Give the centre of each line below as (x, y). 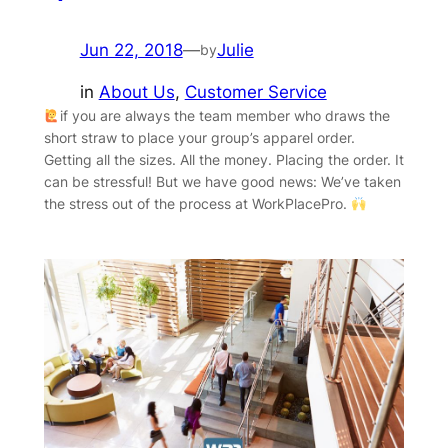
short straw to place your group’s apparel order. (199, 138)
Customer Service (255, 92)
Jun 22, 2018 (131, 49)
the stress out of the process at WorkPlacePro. (197, 204)
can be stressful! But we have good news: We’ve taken (222, 182)
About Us (136, 92)
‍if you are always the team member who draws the (225, 116)
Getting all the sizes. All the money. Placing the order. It (223, 160)
